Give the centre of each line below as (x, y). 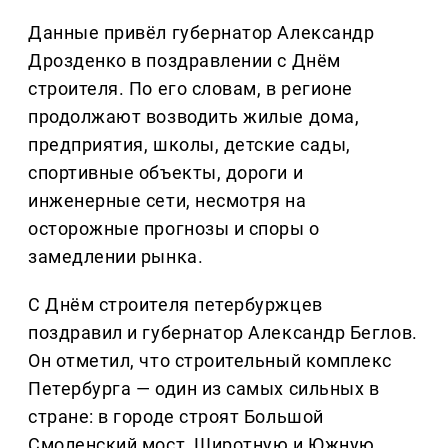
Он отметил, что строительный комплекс (210, 361)
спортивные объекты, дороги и (166, 173)
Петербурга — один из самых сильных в (204, 389)
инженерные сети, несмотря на (167, 201)
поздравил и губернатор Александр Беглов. (223, 333)
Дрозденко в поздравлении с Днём (184, 61)
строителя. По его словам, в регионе (190, 89)
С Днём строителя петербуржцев (175, 305)
